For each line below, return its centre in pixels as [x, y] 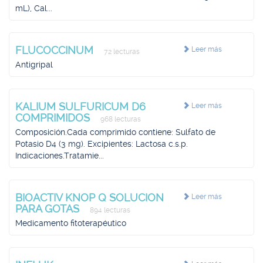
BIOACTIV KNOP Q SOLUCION [90, 198]
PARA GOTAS [49, 209]
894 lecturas [109, 210]
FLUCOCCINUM [56, 50]
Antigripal [34, 65]
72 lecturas [121, 52]
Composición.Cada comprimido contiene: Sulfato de [115, 132]
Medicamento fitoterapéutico [71, 223]
